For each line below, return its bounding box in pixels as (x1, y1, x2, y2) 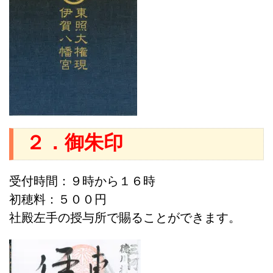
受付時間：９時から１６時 (9, 174, 155, 188)
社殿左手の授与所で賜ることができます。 (9, 211, 241, 224)
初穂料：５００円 (9, 193, 107, 206)
